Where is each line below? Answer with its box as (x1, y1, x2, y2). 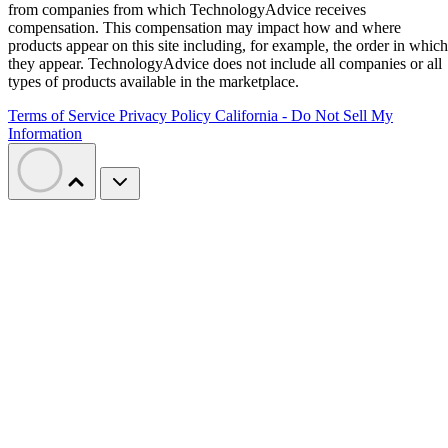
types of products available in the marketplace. (8, 73, 299, 91)
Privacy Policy (119, 107, 215, 125)
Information (8, 125, 82, 143)
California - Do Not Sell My (215, 107, 393, 125)
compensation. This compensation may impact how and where (8, 19, 401, 37)
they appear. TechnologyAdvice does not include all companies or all (8, 55, 442, 73)
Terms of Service (8, 107, 119, 125)
